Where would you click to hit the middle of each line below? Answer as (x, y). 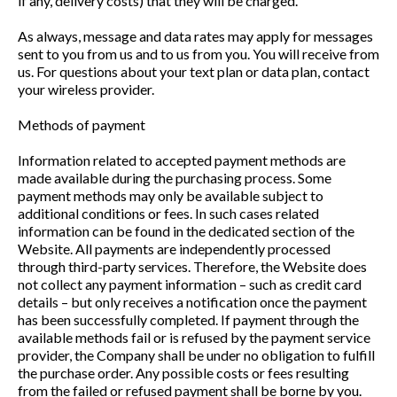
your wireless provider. (86, 89)
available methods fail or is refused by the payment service (194, 337)
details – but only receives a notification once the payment (192, 302)
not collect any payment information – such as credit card (190, 284)
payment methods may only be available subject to (171, 195)
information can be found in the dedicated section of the (186, 231)
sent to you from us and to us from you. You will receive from (198, 54)
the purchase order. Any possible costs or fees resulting (183, 373)
